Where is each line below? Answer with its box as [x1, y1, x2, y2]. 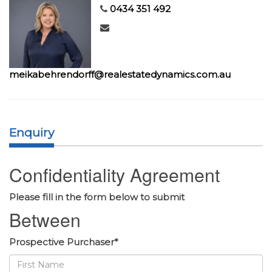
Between [9, 206, 81, 233]
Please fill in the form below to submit [9, 191, 185, 203]
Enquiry [9, 126, 54, 140]
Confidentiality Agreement [9, 161, 220, 188]
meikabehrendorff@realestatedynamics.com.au [9, 69, 231, 81]
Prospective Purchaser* [9, 236, 118, 248]
